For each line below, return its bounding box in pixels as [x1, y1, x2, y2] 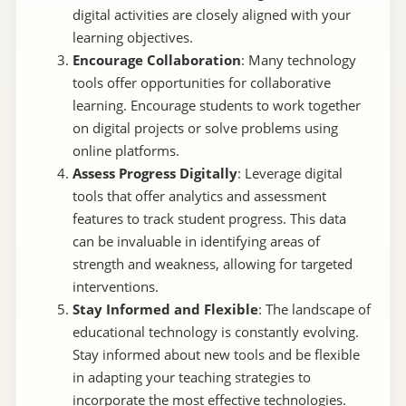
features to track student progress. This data [72, 209, 346, 228]
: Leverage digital [237, 164, 343, 183]
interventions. [72, 277, 159, 296]
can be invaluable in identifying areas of [72, 232, 320, 251]
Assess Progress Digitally [72, 164, 237, 183]
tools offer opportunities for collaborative [72, 73, 331, 92]
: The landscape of [257, 300, 371, 319]
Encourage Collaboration [72, 51, 241, 70]
